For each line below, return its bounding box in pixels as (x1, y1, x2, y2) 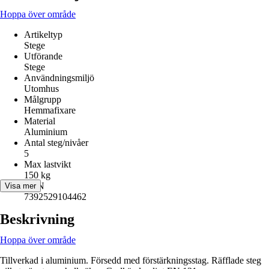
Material (24, 116, 55, 126)
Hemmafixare (24, 105, 76, 115)
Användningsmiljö (24, 73, 94, 83)
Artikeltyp (24, 29, 62, 40)
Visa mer (5, 181, 36, 190)
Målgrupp (24, 94, 61, 104)
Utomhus (24, 83, 59, 94)
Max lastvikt (24, 159, 71, 169)
